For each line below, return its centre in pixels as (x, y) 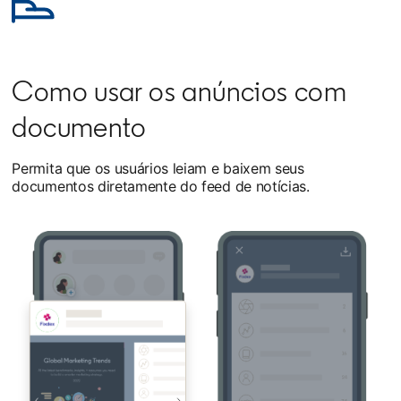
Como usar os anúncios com (179, 91)
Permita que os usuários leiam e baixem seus (158, 168)
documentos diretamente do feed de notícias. (161, 186)
